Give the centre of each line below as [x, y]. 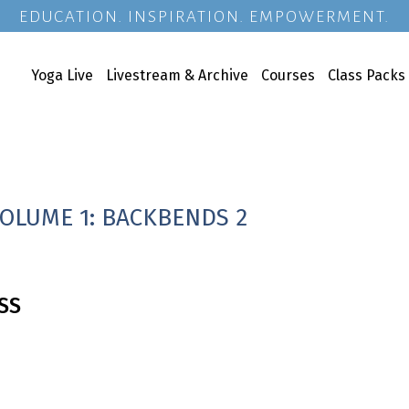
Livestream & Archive [177, 75]
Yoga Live [62, 75]
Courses [288, 75]
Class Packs [367, 75]
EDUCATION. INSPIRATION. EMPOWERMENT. [204, 17]
